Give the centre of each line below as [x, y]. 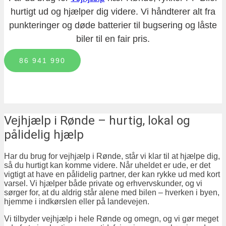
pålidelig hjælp [44, 135]
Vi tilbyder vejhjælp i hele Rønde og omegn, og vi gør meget [111, 219]
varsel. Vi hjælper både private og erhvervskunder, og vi [103, 184]
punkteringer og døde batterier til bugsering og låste [113, 25]
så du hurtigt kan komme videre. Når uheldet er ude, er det [107, 165]
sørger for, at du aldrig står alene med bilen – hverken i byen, [112, 193]
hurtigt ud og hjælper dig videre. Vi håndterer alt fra [113, 12]
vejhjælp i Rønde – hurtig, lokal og [8, 121]
